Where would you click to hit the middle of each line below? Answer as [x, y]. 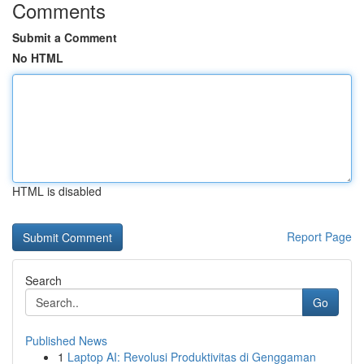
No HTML [38, 58]
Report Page [319, 236]
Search [43, 280]
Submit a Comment [65, 37]
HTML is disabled [57, 191]
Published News [66, 340]
